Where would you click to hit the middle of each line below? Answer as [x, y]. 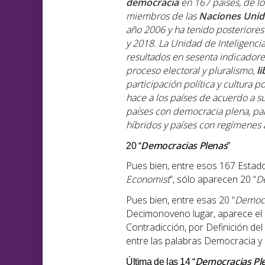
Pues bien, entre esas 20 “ [180, 200]
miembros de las [162, 16]
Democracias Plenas [184, 146]
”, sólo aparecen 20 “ [213, 180]
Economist [148, 180]
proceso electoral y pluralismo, [191, 71]
